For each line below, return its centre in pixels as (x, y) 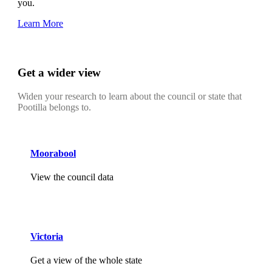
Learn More (40, 24)
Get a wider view (59, 73)
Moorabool (53, 153)
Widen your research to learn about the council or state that (130, 96)
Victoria (47, 236)
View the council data (72, 177)
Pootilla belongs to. (54, 107)
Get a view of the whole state (86, 260)
